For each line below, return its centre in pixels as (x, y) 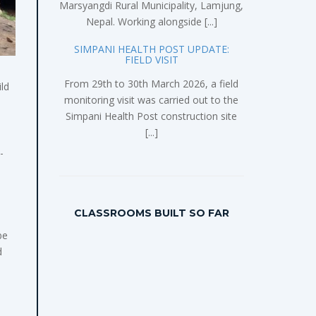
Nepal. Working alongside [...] (151, 21)
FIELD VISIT (151, 59)
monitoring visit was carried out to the (152, 99)
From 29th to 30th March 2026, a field (152, 83)
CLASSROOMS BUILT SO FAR (151, 213)
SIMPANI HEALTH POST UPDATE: (151, 49)
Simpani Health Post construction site (152, 116)
